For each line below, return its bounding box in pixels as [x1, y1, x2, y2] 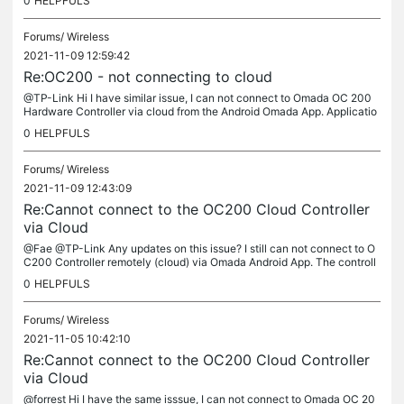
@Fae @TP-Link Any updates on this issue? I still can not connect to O [23, 242, 375, 255]
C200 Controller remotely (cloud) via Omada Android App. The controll [23, 255, 376, 269]
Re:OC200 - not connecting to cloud [23, 68, 272, 86]
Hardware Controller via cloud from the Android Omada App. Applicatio [23, 105, 377, 118]
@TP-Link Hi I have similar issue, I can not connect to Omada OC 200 [23, 91, 372, 105]
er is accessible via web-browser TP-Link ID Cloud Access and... [23, 269, 348, 282]
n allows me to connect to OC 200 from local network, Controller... [23, 118, 353, 132]
